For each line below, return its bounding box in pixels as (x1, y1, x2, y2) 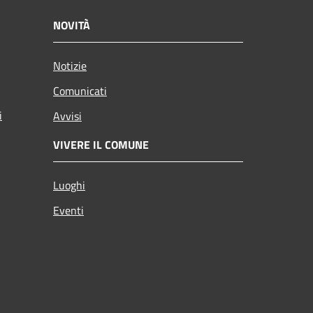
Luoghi (53, 176, 85, 194)
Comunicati (53, 82, 107, 99)
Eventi (53, 201, 84, 219)
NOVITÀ (53, 16, 90, 34)
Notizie (53, 57, 87, 74)
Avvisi (53, 107, 82, 124)
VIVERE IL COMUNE (53, 136, 149, 153)
